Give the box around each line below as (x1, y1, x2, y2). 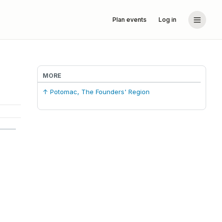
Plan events (112, 16, 147, 23)
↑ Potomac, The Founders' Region (42, 88, 150, 96)
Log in (159, 16, 176, 23)
